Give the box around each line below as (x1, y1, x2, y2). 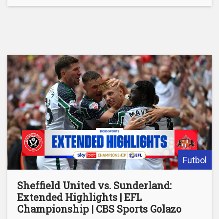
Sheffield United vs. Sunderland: (17, 178, 172, 192)
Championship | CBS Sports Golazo (17, 202, 181, 215)
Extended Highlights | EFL (17, 190, 142, 203)
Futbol (183, 154, 207, 165)
